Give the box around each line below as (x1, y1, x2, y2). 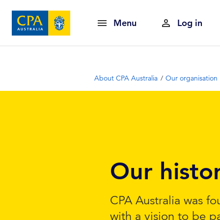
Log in (177, 17, 202, 28)
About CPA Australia (94, 74, 158, 82)
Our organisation (165, 74, 218, 82)
